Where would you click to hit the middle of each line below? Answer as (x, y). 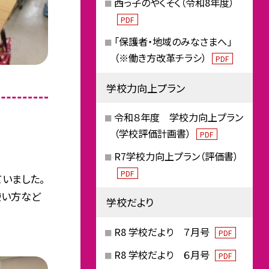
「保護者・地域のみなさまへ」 (173, 42)
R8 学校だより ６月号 (163, 254)
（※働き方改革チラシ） (161, 58)
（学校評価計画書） (153, 134)
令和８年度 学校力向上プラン (178, 117)
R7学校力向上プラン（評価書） (176, 156)
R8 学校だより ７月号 (163, 231)
